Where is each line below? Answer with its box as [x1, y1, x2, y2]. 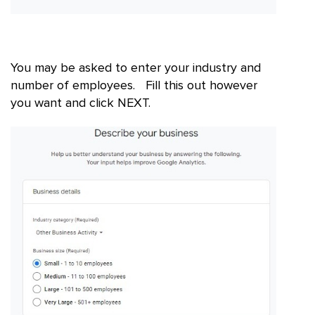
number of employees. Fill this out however [11, 79, 257, 93]
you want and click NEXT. [11, 97, 150, 110]
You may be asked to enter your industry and [11, 62, 261, 75]
